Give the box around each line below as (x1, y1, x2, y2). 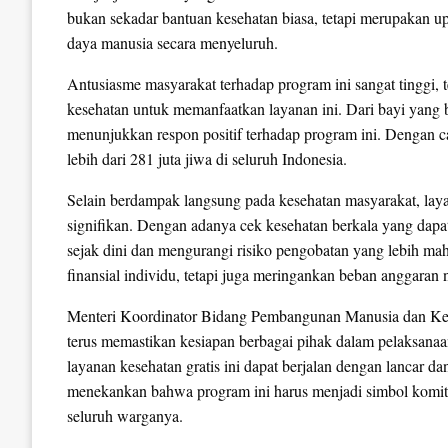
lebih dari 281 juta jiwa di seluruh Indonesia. (67, 147, 347, 169)
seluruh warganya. (67, 404, 183, 426)
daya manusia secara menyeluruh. (67, 31, 278, 53)
